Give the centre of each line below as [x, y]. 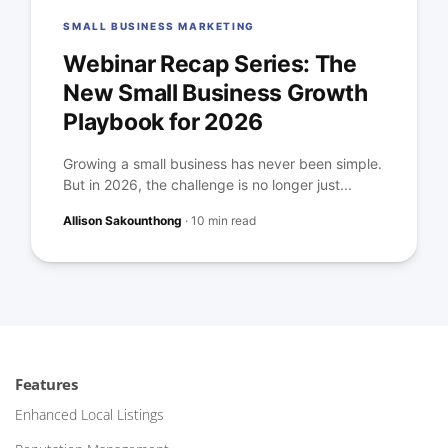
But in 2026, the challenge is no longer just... [208, 185]
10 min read [224, 221]
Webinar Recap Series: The [210, 64]
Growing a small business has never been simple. [223, 164]
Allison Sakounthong [123, 221]
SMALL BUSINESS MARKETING [159, 26]
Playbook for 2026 [163, 122]
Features [46, 384]
